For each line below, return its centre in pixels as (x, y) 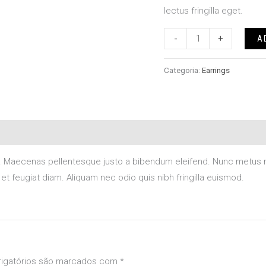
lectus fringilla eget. (203, 11)
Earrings (216, 70)
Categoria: (183, 70)
